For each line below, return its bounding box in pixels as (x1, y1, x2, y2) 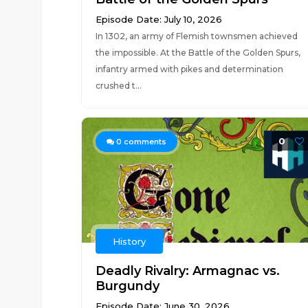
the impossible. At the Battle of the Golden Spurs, (95, 47, 300, 58)
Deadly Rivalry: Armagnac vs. (95, 263, 280, 278)
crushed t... (95, 80, 142, 91)
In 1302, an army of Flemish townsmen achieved (95, 31, 298, 41)
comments (121, 137, 166, 146)
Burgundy (95, 278, 159, 294)
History (112, 236, 146, 247)
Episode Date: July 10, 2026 (95, 14, 222, 25)
